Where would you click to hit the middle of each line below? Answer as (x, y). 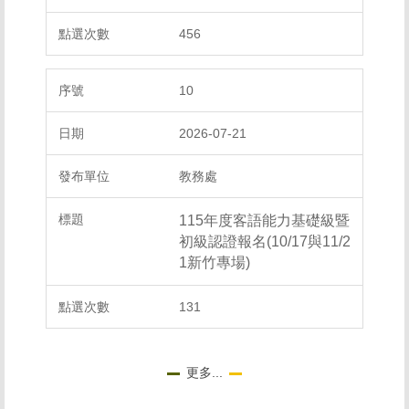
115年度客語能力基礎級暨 (264, 220)
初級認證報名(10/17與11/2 (265, 241)
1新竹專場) (215, 262)
